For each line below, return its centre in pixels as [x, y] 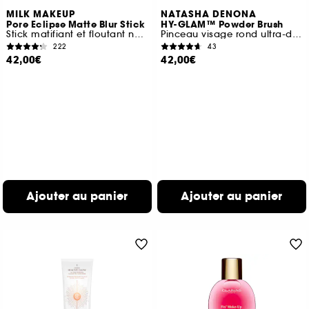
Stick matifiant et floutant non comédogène [139, 34]
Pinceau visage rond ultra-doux [297, 34]
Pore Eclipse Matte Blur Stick [76, 25]
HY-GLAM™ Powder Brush [222, 25]
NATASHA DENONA [209, 14]
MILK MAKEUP [41, 14]
